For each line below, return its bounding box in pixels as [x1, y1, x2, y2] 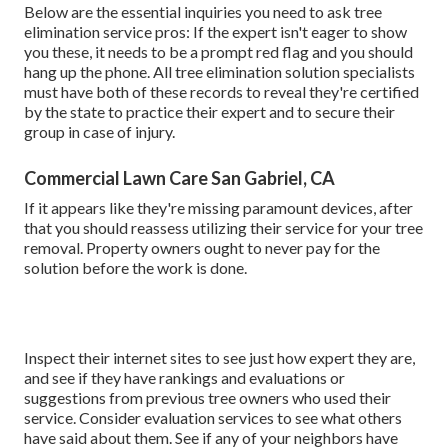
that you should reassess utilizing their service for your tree [24, 218, 423, 238]
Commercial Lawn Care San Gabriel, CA [24, 167, 335, 190]
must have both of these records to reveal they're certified [24, 82, 419, 102]
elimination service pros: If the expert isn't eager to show [24, 22, 407, 42]
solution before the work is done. [24, 258, 247, 278]
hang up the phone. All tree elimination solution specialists [24, 62, 415, 82]
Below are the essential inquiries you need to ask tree [24, 2, 382, 22]
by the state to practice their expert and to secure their [24, 102, 395, 122]
